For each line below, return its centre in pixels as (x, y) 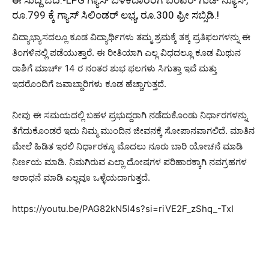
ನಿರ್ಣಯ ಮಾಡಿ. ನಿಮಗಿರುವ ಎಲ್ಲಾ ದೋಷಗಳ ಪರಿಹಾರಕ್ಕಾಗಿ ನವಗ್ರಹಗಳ (129, 162)
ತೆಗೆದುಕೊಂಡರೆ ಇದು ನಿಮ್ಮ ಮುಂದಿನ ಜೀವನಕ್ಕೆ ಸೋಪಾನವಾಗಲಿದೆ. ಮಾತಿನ (133, 130)
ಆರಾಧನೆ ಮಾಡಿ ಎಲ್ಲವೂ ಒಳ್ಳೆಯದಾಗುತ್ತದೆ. (81, 177)
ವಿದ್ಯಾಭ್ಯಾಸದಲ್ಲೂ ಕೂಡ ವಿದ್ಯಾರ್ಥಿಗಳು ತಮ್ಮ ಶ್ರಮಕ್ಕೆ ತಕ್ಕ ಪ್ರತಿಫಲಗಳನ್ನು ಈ (131, 37)
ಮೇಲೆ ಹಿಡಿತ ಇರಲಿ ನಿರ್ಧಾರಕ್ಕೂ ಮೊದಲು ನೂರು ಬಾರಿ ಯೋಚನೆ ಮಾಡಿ (127, 146)
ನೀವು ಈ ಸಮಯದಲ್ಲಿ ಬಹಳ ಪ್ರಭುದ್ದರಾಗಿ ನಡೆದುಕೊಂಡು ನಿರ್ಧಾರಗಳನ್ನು (130, 115)
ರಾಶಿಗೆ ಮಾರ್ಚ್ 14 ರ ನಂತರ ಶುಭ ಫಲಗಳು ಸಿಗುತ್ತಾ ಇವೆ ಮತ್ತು (114, 68)
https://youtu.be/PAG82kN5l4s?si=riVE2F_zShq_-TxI (123, 208)
